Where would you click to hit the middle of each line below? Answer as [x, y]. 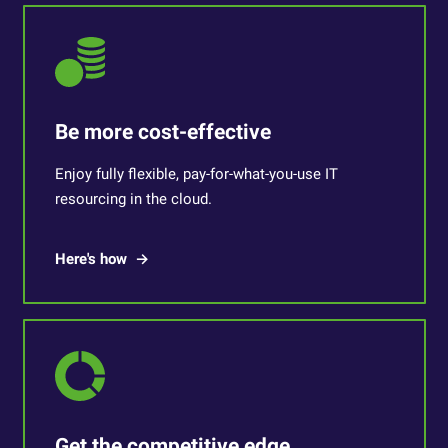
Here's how [90, 259]
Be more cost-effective [162, 132]
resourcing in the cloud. [133, 199]
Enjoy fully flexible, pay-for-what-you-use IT [196, 174]
